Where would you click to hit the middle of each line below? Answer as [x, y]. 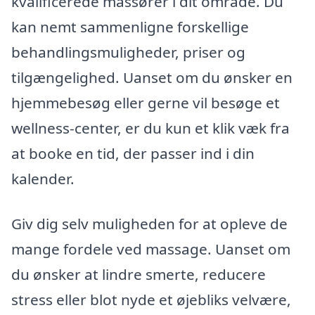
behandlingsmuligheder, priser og [128, 52]
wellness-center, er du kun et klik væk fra [150, 128]
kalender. [43, 179]
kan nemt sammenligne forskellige [130, 27]
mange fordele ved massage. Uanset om [151, 249]
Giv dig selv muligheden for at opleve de [149, 224]
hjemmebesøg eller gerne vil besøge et [146, 103]
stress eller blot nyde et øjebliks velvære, [151, 300]
